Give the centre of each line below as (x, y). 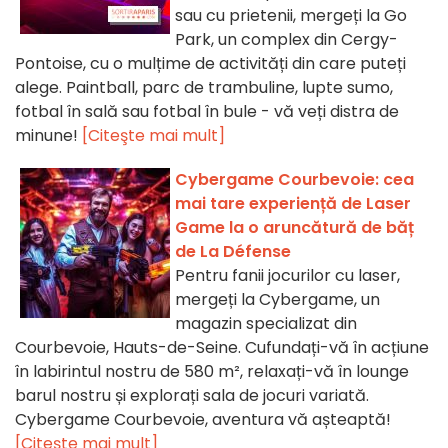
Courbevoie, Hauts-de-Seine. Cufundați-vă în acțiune (222, 348)
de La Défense (233, 252)
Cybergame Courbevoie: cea (294, 180)
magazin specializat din (266, 324)
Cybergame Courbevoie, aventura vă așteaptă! (203, 420)
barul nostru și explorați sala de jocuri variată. (192, 396)
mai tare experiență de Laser (293, 204)
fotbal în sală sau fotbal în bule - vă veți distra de (207, 112)
